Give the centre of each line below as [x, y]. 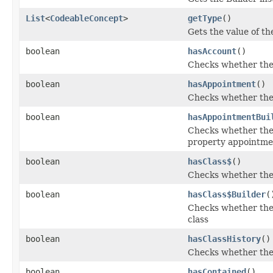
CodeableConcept [87, 18]
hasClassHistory [224, 239]
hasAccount [212, 51]
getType [205, 18]
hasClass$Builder [227, 194]
